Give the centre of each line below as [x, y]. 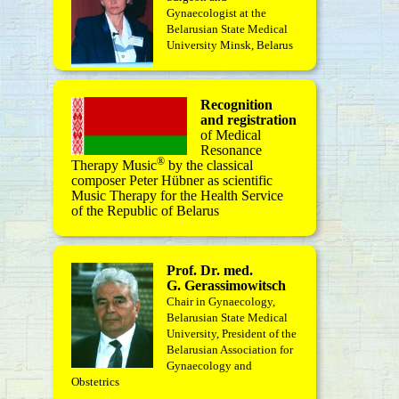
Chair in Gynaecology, [221, 301]
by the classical [209, 165]
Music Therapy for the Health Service [177, 195]
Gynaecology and [209, 366]
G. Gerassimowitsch [226, 285]
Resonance [231, 150]
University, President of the [232, 334]
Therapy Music [114, 165]
